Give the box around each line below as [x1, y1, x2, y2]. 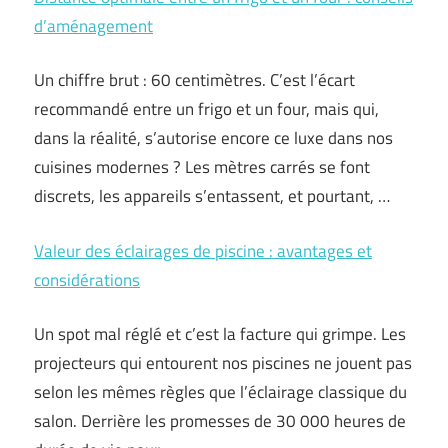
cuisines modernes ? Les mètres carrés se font [34, 154, 370, 180]
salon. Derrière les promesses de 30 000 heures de [34, 408, 406, 434]
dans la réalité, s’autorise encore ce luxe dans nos [34, 125, 393, 151]
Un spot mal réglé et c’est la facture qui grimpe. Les [34, 321, 406, 347]
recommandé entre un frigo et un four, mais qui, [34, 96, 379, 122]
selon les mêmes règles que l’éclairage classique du [34, 379, 407, 405]
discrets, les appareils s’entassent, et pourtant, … [34, 183, 390, 209]
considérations [34, 266, 140, 293]
